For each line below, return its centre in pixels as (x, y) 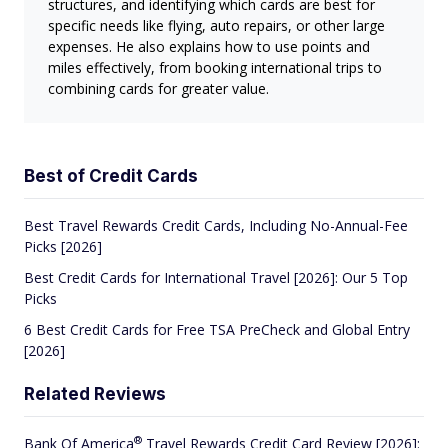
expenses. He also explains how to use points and (209, 47)
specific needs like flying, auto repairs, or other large (216, 26)
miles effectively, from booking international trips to (215, 68)
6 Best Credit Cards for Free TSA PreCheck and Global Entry (217, 330)
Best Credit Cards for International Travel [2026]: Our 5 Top (216, 278)
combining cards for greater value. (158, 89)
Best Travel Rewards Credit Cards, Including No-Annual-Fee (216, 226)
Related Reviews (95, 394)
